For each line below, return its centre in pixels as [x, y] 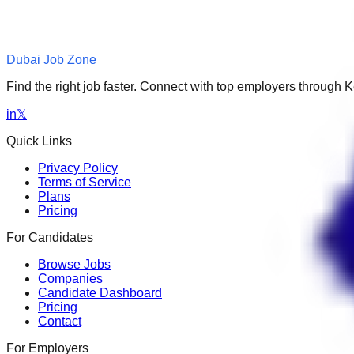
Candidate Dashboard [100, 292]
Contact [60, 321]
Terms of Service [85, 182]
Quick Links [39, 141]
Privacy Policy [78, 168]
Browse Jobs [74, 264]
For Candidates [50, 237]
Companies [70, 278]
